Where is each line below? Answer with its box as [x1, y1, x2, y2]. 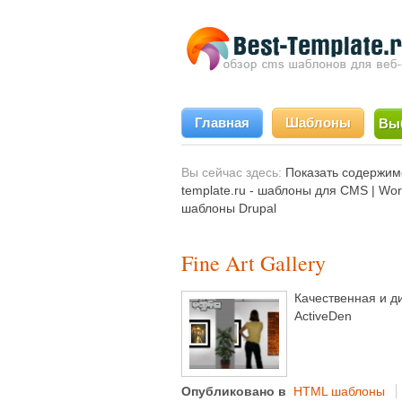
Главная [195, 115, 249, 130]
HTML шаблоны [293, 384, 385, 398]
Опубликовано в [181, 384, 286, 398]
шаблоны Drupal [181, 201, 276, 215]
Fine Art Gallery [181, 249, 326, 277]
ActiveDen [294, 309, 352, 323]
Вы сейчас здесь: [181, 165, 282, 179]
